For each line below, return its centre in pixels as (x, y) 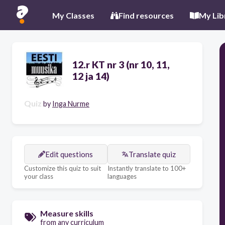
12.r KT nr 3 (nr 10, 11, (121, 65)
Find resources (146, 15)
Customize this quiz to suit (63, 168)
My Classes (73, 15)
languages (122, 176)
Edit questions (69, 154)
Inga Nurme (71, 104)
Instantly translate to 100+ (146, 168)
